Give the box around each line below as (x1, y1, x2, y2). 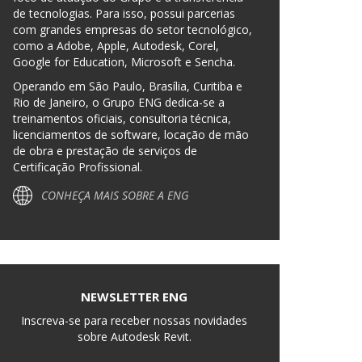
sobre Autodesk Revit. (77, 329, 192, 344)
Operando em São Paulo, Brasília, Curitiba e (13, 78, 242, 94)
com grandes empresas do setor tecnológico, (13, 22, 252, 37)
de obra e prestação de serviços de (13, 143, 197, 158)
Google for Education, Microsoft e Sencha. (13, 54, 235, 69)
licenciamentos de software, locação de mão (13, 127, 249, 142)
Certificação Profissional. (13, 159, 142, 175)
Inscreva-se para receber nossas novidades (21, 313, 247, 328)
